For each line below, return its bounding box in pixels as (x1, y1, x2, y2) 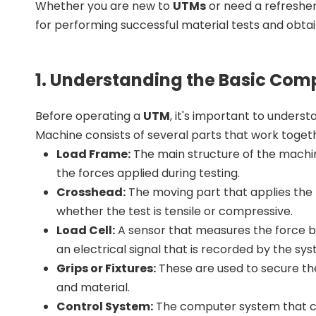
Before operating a (35, 107, 143, 124)
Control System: (56, 298, 153, 315)
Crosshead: (56, 183, 126, 200)
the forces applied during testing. (56, 164, 240, 181)
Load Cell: (56, 221, 115, 238)
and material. (56, 279, 130, 296)
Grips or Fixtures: (56, 260, 156, 276)
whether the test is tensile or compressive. (56, 202, 293, 219)
